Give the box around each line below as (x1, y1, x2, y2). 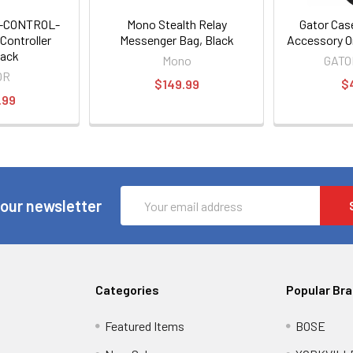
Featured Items (105, 318, 185, 333)
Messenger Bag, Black (119, 32, 234, 47)
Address (121, 206, 165, 221)
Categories (95, 282, 160, 297)
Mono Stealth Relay (126, 17, 227, 32)
